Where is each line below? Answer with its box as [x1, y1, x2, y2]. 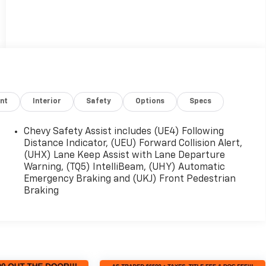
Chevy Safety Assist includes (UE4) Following [23, 127, 224, 137]
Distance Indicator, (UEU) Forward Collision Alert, [23, 139, 242, 149]
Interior [33, 98, 62, 106]
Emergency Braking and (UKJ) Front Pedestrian [23, 175, 236, 185]
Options [135, 98, 165, 106]
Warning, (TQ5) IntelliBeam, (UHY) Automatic [23, 163, 225, 173]
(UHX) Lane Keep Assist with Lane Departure [23, 151, 225, 161]
